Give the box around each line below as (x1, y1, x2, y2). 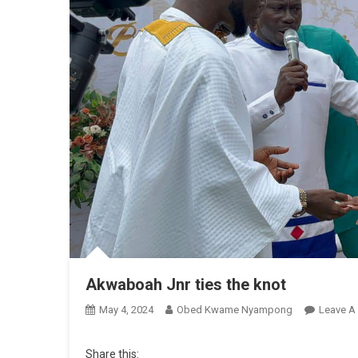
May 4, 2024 (99, 303, 153, 316)
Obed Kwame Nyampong (177, 303, 292, 316)
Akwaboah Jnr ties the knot (86, 274, 286, 294)
